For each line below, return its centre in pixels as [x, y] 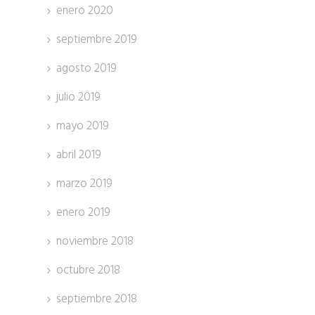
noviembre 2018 [95, 241]
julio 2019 [78, 97]
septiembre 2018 [96, 299]
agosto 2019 [86, 68]
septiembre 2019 [96, 39]
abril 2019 [78, 155]
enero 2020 [84, 11]
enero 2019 [83, 212]
